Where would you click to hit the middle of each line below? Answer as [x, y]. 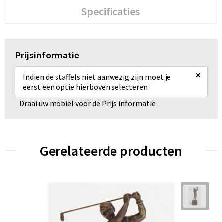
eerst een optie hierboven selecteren [85, 86]
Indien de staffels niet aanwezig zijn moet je [97, 77]
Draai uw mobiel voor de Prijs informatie [87, 103]
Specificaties [111, 11]
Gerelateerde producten [111, 150]
